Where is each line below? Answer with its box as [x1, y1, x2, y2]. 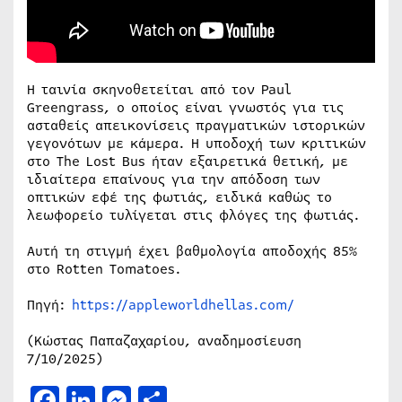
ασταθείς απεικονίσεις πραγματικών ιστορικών [27, 115, 365, 135]
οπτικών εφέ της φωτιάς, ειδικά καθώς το [27, 187, 332, 207]
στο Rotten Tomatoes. [27, 258, 181, 279]
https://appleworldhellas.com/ [72, 294, 294, 315]
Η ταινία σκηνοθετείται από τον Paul [27, 79, 292, 100]
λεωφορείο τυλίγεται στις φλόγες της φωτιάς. [27, 205, 360, 225]
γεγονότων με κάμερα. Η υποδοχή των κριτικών [27, 133, 366, 153]
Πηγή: [27, 294, 72, 315]
